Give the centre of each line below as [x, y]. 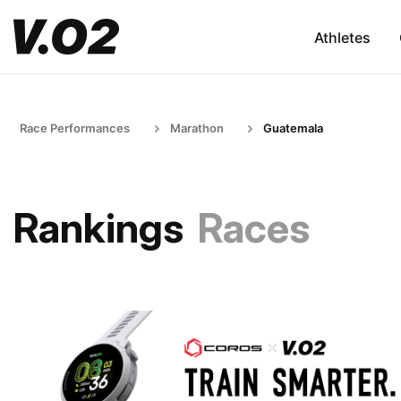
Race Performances [75, 128]
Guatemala [293, 128]
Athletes [342, 37]
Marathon [197, 128]
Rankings [98, 228]
